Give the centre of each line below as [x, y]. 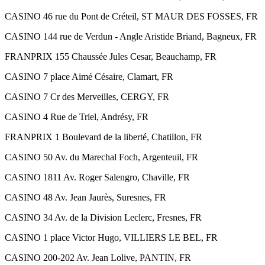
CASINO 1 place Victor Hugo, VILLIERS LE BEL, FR [111, 237]
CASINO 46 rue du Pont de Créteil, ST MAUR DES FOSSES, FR [131, 16]
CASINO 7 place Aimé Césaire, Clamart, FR [89, 76]
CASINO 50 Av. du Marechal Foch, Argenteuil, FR [101, 157]
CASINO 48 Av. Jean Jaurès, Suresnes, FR [85, 197]
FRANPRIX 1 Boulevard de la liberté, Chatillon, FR [104, 137]
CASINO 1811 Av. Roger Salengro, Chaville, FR [97, 177]
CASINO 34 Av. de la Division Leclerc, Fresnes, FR [103, 217]
